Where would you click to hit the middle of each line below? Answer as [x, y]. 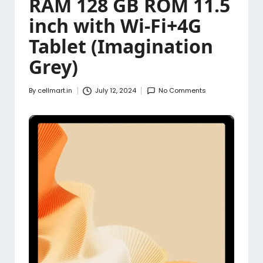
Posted [40, 95]
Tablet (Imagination [121, 46]
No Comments [183, 91]
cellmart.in [55, 91]
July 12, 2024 [115, 91]
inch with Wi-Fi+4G [115, 26]
